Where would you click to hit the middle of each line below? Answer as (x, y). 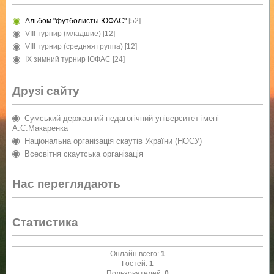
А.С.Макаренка (40, 128)
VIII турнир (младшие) (63, 33)
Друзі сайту (46, 91)
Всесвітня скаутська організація (83, 154)
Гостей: (135, 263)
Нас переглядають (66, 183)
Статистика (45, 222)
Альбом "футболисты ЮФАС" (76, 20)
